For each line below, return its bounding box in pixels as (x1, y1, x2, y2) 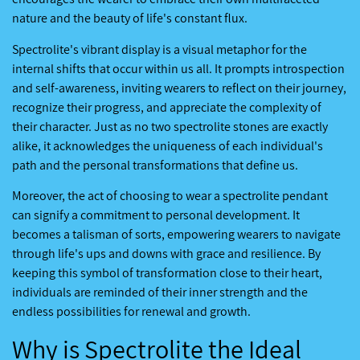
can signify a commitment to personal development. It (12, 207, 300, 224)
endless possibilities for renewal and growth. (12, 303, 251, 321)
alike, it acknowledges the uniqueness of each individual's (12, 137, 323, 154)
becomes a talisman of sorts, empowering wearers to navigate (12, 226, 341, 243)
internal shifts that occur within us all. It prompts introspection (12, 59, 345, 77)
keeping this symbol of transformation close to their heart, (12, 264, 322, 282)
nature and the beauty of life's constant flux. (12, 10, 247, 27)
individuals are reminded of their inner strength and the (12, 284, 308, 301)
